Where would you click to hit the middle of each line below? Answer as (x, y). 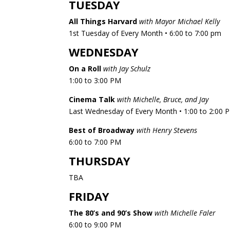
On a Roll (85, 68)
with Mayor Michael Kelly (180, 21)
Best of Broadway (102, 130)
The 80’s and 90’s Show (111, 213)
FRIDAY (89, 196)
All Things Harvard (103, 21)
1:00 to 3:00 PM (95, 80)
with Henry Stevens (167, 130)
